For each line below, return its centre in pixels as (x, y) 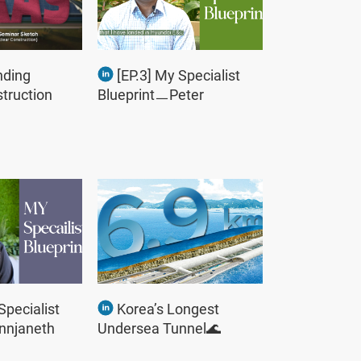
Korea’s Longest (168, 309)
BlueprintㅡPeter (151, 95)
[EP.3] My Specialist (178, 75)
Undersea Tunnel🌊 (159, 328)
